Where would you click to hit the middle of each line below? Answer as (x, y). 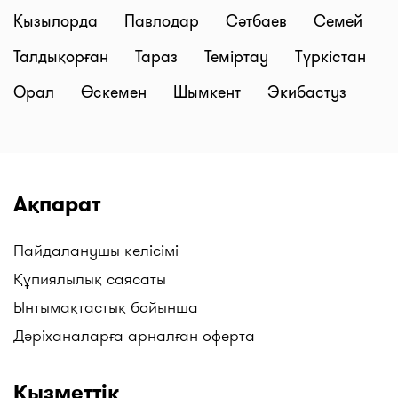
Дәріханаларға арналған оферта (134, 335)
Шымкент (209, 92)
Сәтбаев (259, 21)
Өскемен (116, 92)
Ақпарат (57, 204)
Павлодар (164, 21)
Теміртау (239, 56)
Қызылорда (58, 21)
